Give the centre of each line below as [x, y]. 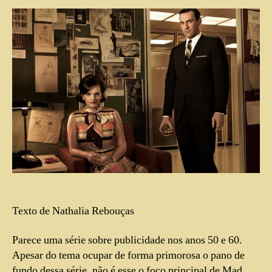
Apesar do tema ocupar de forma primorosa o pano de [128, 255]
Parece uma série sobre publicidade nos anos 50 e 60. [127, 240]
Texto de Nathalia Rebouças [73, 211]
